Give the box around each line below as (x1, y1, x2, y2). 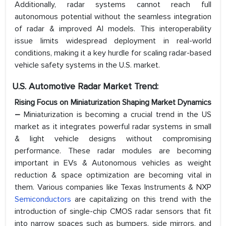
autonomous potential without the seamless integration (15, 12, 211, 22)
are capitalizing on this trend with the (71, 194, 211, 205)
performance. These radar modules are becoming (15, 146, 211, 156)
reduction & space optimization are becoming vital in (15, 170, 211, 181)
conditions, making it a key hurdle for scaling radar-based (15, 48, 211, 59)
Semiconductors (15, 194, 71, 205)
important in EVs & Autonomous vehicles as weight (15, 158, 211, 168)
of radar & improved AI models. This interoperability (15, 24, 211, 34)
